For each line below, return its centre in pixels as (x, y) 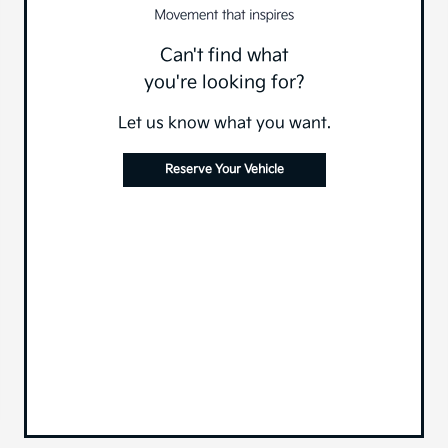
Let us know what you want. (224, 124)
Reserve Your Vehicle (224, 170)
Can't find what (224, 56)
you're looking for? (224, 83)
